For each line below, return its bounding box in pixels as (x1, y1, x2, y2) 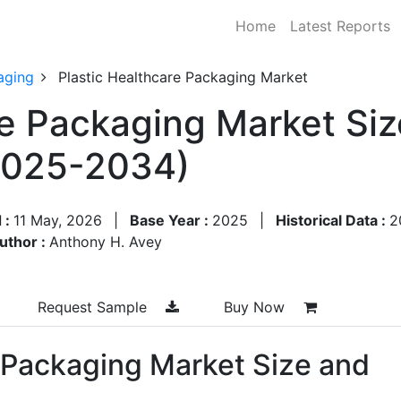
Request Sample (38, 297, 151, 316)
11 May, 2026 (13, 210, 102, 229)
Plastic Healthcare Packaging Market (58, 67, 308, 86)
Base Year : (130, 210, 212, 229)
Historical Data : (276, 210, 389, 229)
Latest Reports (290, 16, 391, 35)
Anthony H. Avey (49, 232, 162, 251)
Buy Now (224, 297, 289, 316)
